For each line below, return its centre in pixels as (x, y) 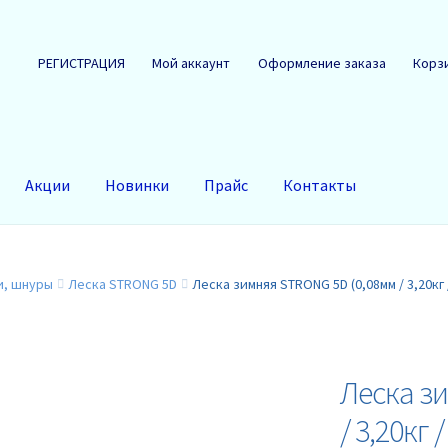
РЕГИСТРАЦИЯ (81, 62)
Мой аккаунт (191, 62)
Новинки (137, 184)
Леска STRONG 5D (122, 283)
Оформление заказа (321, 62)
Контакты (320, 184)
